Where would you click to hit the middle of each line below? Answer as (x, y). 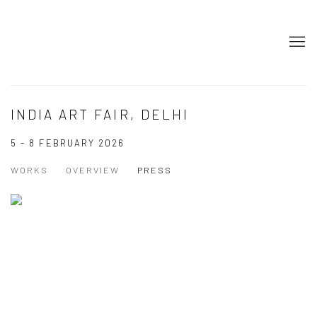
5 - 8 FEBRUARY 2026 (68, 143)
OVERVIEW (93, 170)
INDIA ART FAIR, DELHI (100, 114)
